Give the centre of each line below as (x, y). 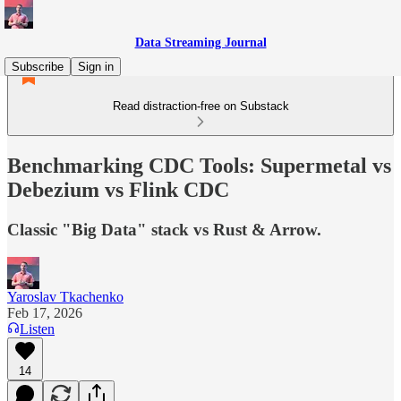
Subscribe (38, 67)
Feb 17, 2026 (45, 312)
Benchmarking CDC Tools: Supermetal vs (199, 165)
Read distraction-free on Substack (200, 106)
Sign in (96, 67)
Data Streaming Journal (200, 43)
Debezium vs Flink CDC (118, 189)
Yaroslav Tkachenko (65, 296)
